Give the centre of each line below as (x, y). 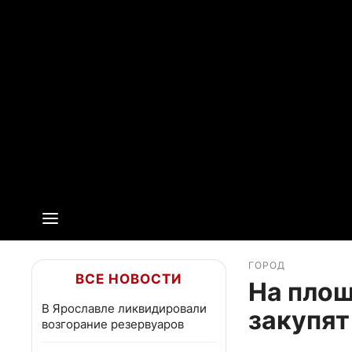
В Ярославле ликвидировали (124, 308)
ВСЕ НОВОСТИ (129, 279)
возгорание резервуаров (113, 324)
